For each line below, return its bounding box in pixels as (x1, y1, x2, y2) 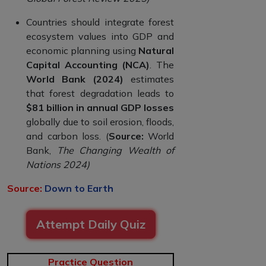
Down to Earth (45, 182, 113, 194)
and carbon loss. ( (26, 129, 109, 142)
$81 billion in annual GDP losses (26, 101, 174, 113)
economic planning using (26, 44, 138, 56)
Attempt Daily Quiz (36, 216, 145, 232)
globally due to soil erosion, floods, (26, 115, 174, 128)
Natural (138, 44, 174, 56)
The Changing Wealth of (56, 144, 174, 156)
